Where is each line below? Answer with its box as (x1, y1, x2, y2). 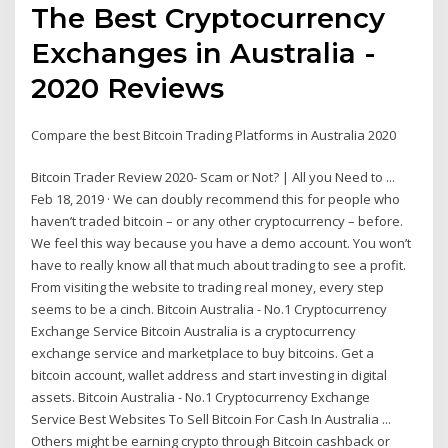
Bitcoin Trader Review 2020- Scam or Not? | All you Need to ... (31, 168, 396, 187)
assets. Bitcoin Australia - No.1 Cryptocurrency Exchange (31, 388, 371, 407)
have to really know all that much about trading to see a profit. (31, 256, 407, 275)
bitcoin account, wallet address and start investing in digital (31, 366, 388, 385)
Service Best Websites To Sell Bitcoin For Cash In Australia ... (31, 410, 392, 429)
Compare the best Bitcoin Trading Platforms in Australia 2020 (31, 125, 397, 144)
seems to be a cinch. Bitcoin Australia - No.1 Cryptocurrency (31, 300, 388, 319)
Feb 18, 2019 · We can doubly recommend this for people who (31, 190, 401, 209)
